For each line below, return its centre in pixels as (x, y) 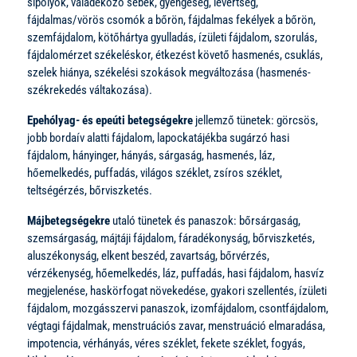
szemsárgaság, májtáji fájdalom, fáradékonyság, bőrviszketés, (171, 238)
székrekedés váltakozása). (90, 90)
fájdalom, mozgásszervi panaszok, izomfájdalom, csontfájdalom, (178, 308)
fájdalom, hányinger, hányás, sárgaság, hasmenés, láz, (151, 155)
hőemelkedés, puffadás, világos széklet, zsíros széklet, (155, 173)
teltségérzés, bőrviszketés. (90, 190)
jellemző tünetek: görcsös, (255, 120)
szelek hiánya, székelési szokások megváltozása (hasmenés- (169, 72)
